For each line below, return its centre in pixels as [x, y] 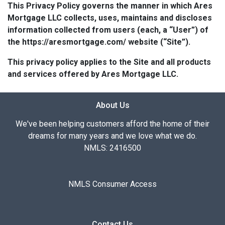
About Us [113, 105]
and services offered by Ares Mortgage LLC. [93, 74]
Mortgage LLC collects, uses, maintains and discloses [110, 18]
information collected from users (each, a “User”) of [108, 30]
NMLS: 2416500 [113, 148]
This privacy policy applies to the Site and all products [109, 62]
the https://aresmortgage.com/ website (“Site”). [99, 42]
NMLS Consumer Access [113, 184]
